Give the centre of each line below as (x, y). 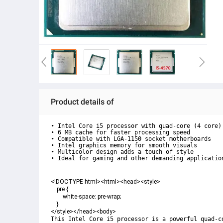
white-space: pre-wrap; (57, 197)
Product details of (82, 102)
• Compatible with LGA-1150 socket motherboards (131, 139)
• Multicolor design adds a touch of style (122, 152)
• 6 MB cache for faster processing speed (120, 132)
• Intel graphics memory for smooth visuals (124, 145)
